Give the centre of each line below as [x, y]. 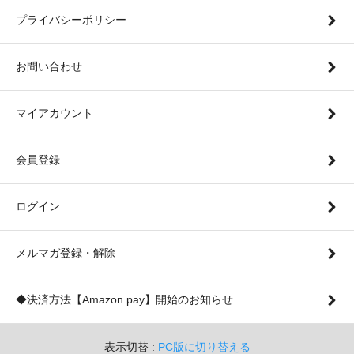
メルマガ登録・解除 [66, 253]
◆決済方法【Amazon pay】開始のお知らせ [124, 300]
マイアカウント [55, 113]
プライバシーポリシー [71, 20]
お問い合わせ [49, 67]
